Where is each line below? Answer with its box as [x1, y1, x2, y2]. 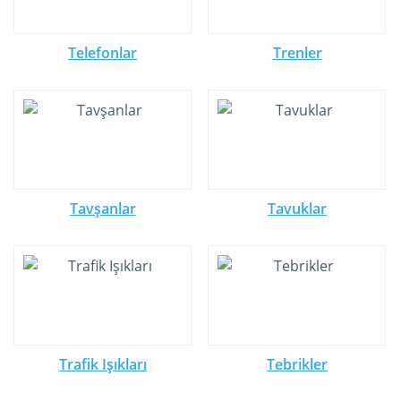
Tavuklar [268, 199, 328, 218]
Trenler [272, 43, 322, 63]
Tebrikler [267, 354, 328, 374]
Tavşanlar [69, 199, 136, 218]
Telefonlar [68, 43, 138, 63]
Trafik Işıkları [58, 354, 147, 374]
